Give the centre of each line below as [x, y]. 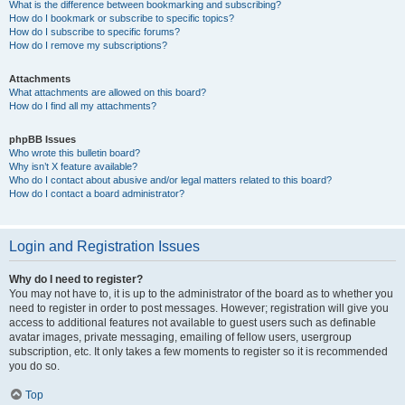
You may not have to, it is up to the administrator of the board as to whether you [201, 294]
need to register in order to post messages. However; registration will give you [199, 308]
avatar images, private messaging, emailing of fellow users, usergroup [180, 337]
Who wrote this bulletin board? [75, 153]
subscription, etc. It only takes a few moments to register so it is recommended [198, 352]
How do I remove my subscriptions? [88, 45]
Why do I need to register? [76, 279]
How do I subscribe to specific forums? [94, 32]
